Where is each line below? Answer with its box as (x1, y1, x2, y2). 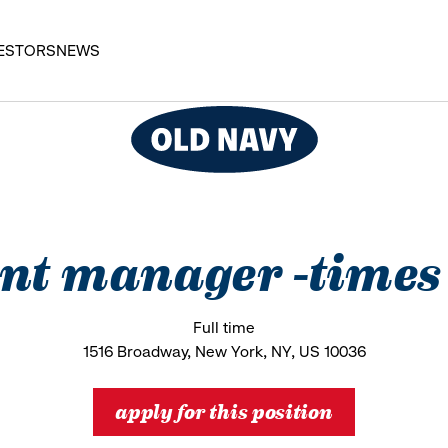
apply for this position (115, 393, 333, 426)
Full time (193, 318, 255, 337)
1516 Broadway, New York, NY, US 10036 (82, 342, 366, 361)
